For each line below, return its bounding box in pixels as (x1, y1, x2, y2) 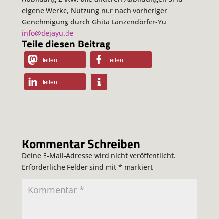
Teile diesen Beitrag (22, 36, 110, 52)
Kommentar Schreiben (22, 134, 140, 153)
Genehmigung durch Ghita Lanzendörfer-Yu (22, 17, 166, 27)
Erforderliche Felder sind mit (22, 162, 118, 172)
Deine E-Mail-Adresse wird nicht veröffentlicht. (22, 151, 175, 161)
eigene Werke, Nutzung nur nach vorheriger (22, 6, 167, 16)
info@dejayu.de (22, 28, 73, 38)
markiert (122, 162, 153, 172)
